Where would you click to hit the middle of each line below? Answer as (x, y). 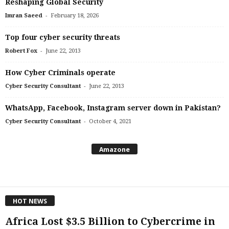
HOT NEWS (30, 201)
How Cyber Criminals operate (60, 72)
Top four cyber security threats (63, 37)
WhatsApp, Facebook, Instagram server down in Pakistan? (113, 108)
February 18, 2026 (75, 15)
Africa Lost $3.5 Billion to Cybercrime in (110, 222)
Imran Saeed (24, 15)
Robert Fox (21, 51)
